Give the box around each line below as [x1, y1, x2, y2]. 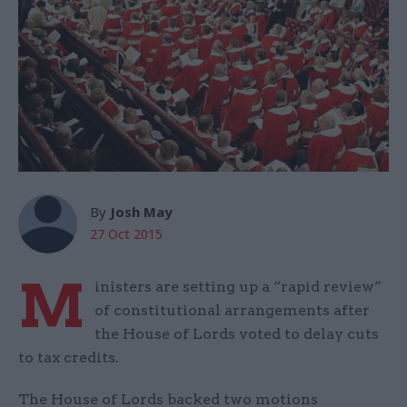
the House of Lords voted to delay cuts [94, 325, 379, 343]
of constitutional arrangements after [94, 302, 370, 320]
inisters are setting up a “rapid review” [94, 278, 382, 296]
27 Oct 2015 [90, 225, 163, 243]
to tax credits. [18, 349, 119, 367]
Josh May [110, 203, 173, 222]
